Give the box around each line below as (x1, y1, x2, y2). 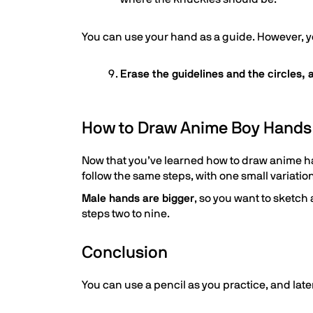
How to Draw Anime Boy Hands (82, 120, 312, 137)
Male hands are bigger (82, 193, 194, 204)
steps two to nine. (82, 208, 170, 219)
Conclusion (82, 245, 168, 261)
